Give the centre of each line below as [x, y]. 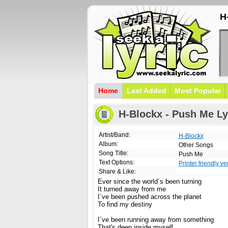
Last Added [146, 91]
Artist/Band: [114, 135]
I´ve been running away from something [155, 220]
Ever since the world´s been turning [149, 181]
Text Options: [116, 162]
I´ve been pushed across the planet [149, 197]
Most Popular [197, 91]
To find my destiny [125, 204]
